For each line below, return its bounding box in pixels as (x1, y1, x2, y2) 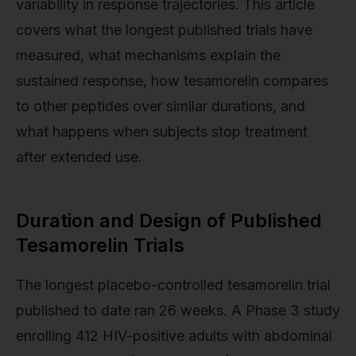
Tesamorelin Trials (16, 233, 184, 257)
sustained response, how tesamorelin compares (16, 72, 328, 89)
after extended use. (16, 148, 142, 165)
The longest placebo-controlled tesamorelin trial (16, 276, 331, 293)
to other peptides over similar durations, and (16, 97, 305, 114)
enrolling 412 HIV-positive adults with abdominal (16, 327, 332, 344)
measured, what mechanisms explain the (16, 46, 281, 64)
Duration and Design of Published (16, 208, 322, 232)
